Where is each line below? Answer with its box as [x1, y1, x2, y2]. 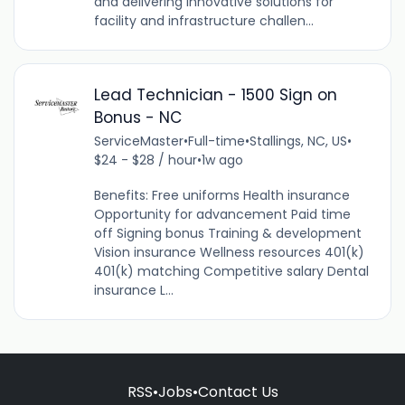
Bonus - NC [93, 106, 182, 128]
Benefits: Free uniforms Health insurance [93, 185, 350, 204]
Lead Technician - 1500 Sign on [93, 83, 337, 106]
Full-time [187, 131, 245, 150]
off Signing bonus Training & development [93, 223, 362, 242]
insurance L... [93, 280, 174, 299]
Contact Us [197, 381, 278, 402]
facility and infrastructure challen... [93, 11, 314, 30]
